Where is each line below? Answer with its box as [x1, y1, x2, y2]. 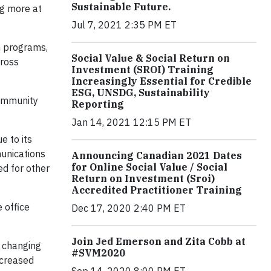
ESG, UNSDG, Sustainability [71, 87, 210, 99]
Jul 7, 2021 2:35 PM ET [71, 19, 177, 31]
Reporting [71, 98, 124, 111]
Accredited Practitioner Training [71, 184, 242, 197]
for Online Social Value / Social [71, 161, 227, 174]
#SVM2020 [71, 247, 125, 260]
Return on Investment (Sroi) [71, 172, 215, 185]
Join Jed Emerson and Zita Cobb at [71, 235, 246, 248]
